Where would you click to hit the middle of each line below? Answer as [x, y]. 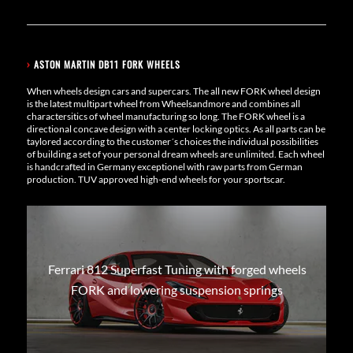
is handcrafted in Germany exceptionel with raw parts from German [164, 166]
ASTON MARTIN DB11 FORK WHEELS [107, 64]
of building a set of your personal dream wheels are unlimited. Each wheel [175, 154]
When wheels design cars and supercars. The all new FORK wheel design [173, 91]
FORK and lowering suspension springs [177, 289]
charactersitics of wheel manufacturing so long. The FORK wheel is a [165, 116]
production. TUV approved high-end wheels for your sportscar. [156, 179]
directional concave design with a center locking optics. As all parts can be [176, 128]
